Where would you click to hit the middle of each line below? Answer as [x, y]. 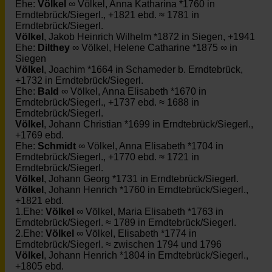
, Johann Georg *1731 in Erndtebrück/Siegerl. [141, 179]
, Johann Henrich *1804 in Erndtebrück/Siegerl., [146, 255]
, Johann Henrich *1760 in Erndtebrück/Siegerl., [146, 190]
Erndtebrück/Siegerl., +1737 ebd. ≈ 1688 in [107, 102]
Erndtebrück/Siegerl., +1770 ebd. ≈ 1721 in [107, 157]
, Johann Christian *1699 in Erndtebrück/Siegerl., [148, 124]
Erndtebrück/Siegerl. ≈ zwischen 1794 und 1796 [118, 244]
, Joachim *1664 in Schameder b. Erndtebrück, [143, 70]
